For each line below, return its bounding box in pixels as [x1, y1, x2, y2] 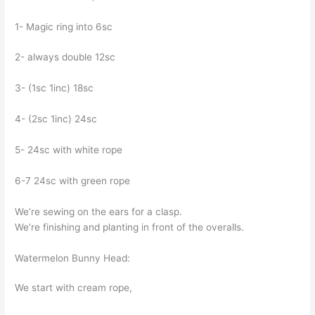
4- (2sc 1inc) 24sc [15, 113, 98, 125]
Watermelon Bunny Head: [15, 252, 131, 264]
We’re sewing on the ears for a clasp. [15, 205, 183, 217]
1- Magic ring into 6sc [15, 20, 113, 32]
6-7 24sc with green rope [15, 174, 131, 186]
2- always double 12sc [15, 51, 116, 63]
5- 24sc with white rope [15, 144, 123, 155]
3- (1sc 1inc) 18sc [15, 82, 94, 94]
